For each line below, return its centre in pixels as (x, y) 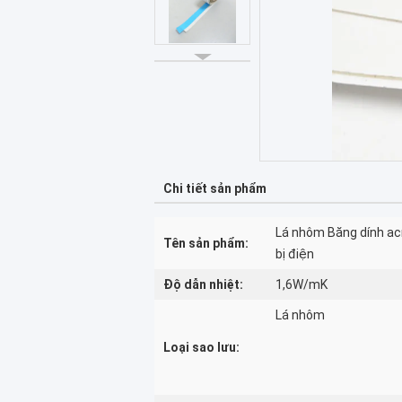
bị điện (295, 254)
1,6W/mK (301, 284)
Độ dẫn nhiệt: (203, 284)
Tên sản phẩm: (206, 243)
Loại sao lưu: (201, 347)
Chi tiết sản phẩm (215, 188)
